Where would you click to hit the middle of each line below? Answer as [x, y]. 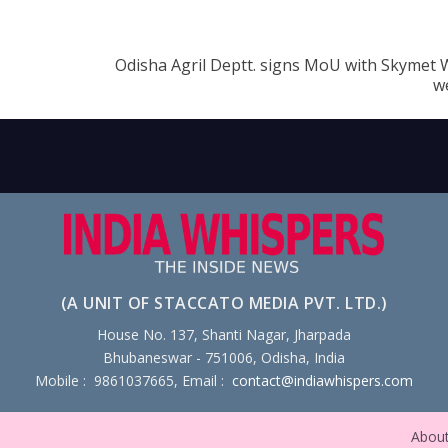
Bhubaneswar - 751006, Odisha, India [224, 358]
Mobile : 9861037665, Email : [133, 381]
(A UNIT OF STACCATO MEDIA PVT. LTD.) [224, 303]
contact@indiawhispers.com [322, 381]
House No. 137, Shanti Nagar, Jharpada [224, 335]
